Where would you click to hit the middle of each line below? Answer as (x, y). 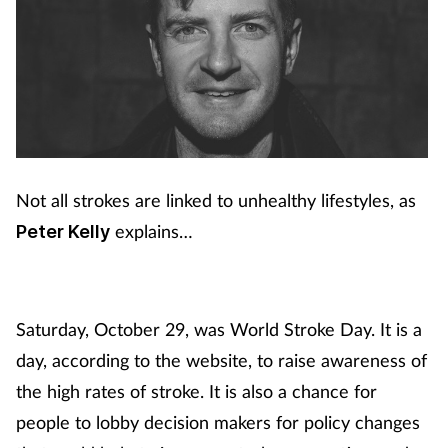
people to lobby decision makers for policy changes (218, 421)
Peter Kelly (63, 231)
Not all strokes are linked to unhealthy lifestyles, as (216, 199)
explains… (151, 230)
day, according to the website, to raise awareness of (221, 359)
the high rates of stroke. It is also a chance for (196, 390)
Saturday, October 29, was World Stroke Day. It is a (219, 328)
